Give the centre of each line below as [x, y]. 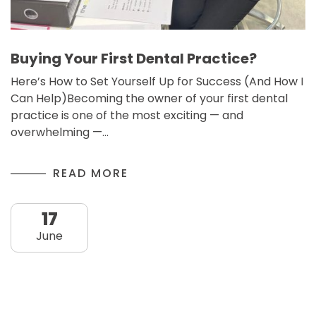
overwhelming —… [60, 132]
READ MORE [91, 173]
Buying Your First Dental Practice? [134, 59]
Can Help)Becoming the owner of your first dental [149, 98]
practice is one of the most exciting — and [127, 115]
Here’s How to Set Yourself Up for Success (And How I [157, 81]
